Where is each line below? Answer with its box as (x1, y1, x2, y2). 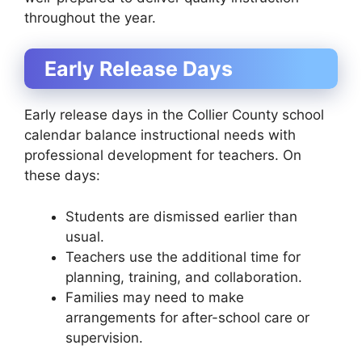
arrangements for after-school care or (65, 309, 309, 326)
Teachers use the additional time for (65, 248, 301, 265)
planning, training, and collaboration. (65, 268, 302, 285)
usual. (65, 228, 104, 245)
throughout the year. (24, 9, 156, 26)
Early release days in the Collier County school (24, 107, 324, 124)
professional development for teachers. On (24, 147, 301, 164)
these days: (24, 167, 100, 184)
